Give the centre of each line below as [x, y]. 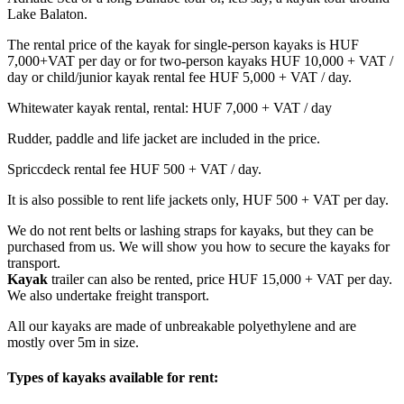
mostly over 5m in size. [73, 342]
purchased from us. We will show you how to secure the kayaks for [198, 246]
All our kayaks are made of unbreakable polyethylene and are [182, 326]
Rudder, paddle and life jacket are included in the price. [164, 138]
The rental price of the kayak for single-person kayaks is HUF [183, 44]
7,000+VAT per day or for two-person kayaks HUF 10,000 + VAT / [200, 60]
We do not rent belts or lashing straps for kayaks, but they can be [190, 230]
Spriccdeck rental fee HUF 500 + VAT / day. [134, 169]
